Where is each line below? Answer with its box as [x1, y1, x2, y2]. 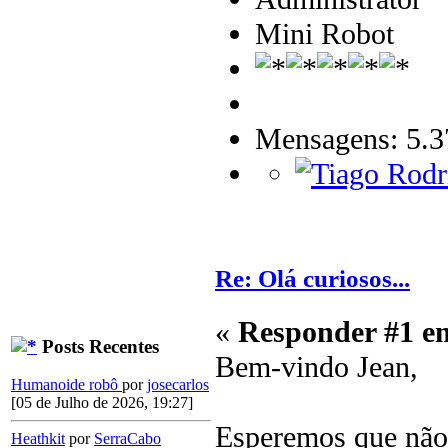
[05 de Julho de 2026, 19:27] [11, 394, 193, 412]
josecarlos [147, 376, 209, 394]
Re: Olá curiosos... [215, 265, 410, 293]
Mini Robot [255, 16, 394, 51]
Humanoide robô [11, 376, 122, 394]
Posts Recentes [37, 335, 159, 357]
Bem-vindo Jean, [215, 350, 418, 385]
